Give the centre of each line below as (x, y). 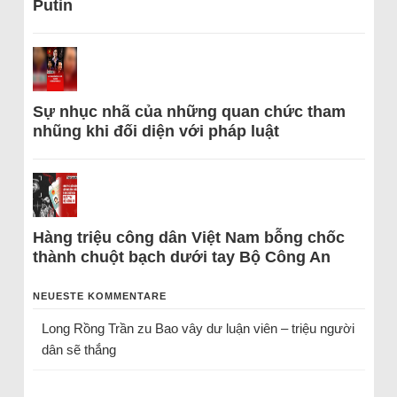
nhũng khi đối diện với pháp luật (156, 131)
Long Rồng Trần (87, 328)
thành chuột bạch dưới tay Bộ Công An (181, 257)
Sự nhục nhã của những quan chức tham (189, 112)
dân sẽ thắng (78, 350)
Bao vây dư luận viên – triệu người (254, 328)
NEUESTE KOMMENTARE (99, 296)
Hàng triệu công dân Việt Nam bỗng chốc (188, 237)
